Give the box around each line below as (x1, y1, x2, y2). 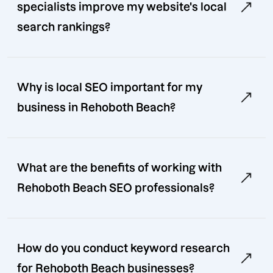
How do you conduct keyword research (17, 243, 230, 255)
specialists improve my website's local (17, 1, 227, 13)
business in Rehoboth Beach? (17, 102, 175, 114)
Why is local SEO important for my (17, 82, 202, 94)
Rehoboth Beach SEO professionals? (17, 182, 214, 194)
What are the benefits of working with (17, 162, 222, 174)
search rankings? (17, 21, 110, 34)
